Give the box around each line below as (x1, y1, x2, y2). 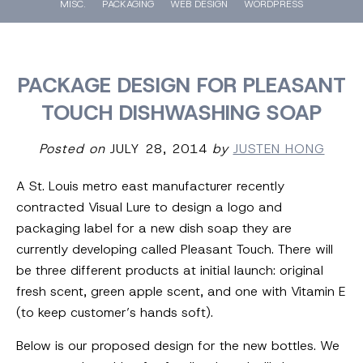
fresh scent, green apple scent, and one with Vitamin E (16, 282, 345, 300)
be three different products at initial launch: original (16, 261, 323, 279)
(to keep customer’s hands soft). (16, 303, 213, 321)
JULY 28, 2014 (105, 139, 207, 157)
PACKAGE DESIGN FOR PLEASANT (17, 70, 346, 99)
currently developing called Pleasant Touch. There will (16, 240, 333, 258)
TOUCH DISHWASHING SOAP (41, 98, 322, 126)
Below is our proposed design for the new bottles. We (16, 336, 340, 354)
